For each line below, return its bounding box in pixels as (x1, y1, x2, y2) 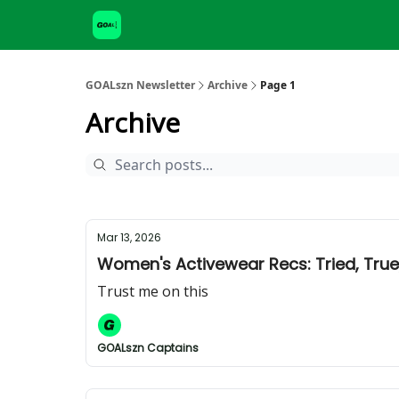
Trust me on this (97, 281, 208, 301)
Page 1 (260, 77, 296, 93)
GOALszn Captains (97, 340, 199, 355)
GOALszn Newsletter (85, 77, 195, 93)
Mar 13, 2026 (97, 230, 161, 245)
